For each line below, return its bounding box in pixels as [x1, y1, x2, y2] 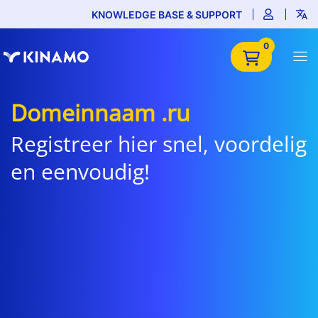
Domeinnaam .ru [11, 97, 190, 128]
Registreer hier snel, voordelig [11, 129, 307, 158]
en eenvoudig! [11, 157, 150, 186]
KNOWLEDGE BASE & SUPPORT [92, 8, 242, 21]
